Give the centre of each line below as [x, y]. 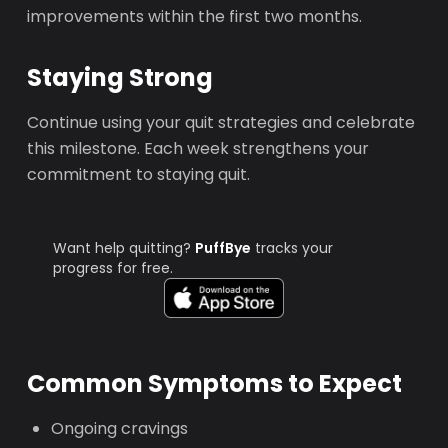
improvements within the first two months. [195, 16]
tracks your [292, 248]
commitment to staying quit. [139, 174]
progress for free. [113, 268]
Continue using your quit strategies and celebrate [221, 122]
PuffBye [223, 248]
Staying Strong [120, 77]
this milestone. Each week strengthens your [198, 148]
